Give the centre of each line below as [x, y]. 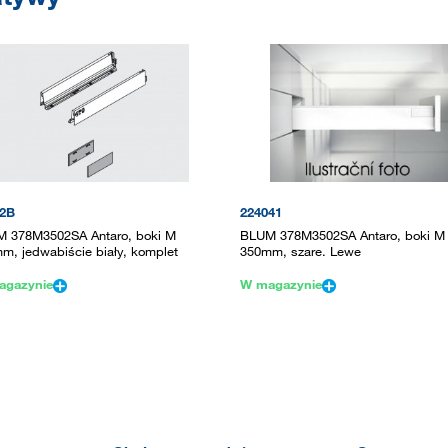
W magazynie [281, 283]
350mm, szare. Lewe [300, 250]
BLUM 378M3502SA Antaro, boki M [342, 234]
